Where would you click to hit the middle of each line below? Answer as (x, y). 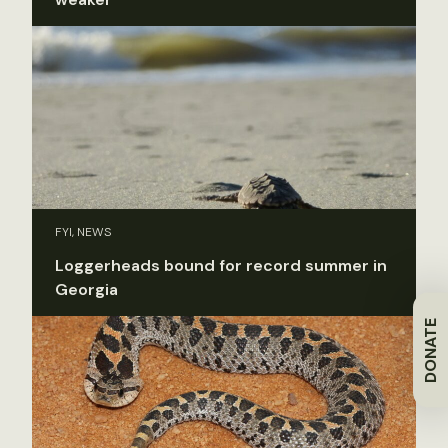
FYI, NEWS (83, 231)
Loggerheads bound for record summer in (221, 265)
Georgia (86, 289)
